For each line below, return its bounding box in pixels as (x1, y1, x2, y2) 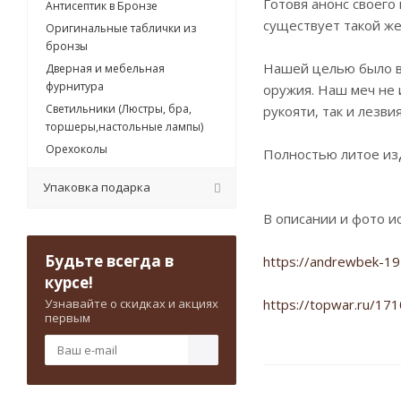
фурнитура (46, 79, 104, 95)
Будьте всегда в (45, 251, 174, 272)
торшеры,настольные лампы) (46, 119, 203, 135)
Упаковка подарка (43, 179, 150, 196)
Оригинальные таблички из (46, 21, 196, 37)
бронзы (46, 38, 88, 55)
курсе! (45, 272, 93, 294)
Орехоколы (46, 141, 107, 158)
